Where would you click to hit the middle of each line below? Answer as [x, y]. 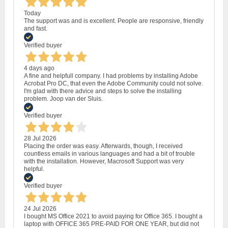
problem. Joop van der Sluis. [63, 98]
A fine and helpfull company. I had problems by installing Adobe [111, 76]
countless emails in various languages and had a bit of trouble [109, 153]
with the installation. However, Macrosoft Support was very [104, 161]
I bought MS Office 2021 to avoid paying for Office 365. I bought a [113, 216]
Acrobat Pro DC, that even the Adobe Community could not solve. [113, 83]
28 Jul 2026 [40, 138]
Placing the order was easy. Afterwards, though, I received [103, 146]
